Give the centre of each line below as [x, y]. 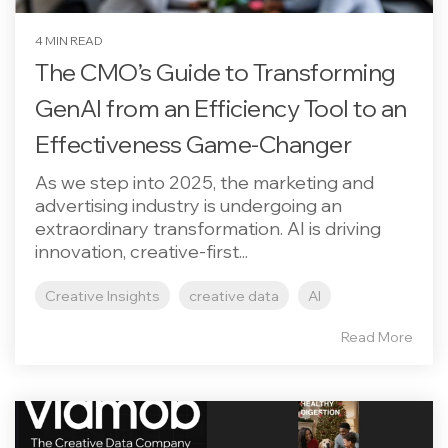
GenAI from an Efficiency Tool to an [221, 108]
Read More [377, 337]
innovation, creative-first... [141, 251]
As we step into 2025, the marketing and [204, 182]
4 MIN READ [69, 40]
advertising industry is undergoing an [188, 205]
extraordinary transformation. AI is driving [208, 228]
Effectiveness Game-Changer [193, 144]
